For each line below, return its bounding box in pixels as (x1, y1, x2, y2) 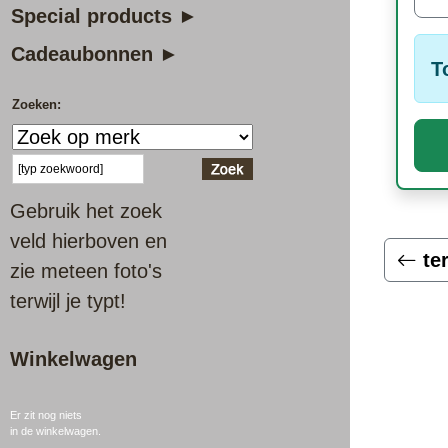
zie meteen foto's (10, 260, 162, 282)
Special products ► (11, 5, 198, 27)
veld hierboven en (10, 230, 167, 252)
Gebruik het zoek (10, 200, 162, 222)
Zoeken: (12, 97, 61, 112)
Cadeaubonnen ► (11, 43, 179, 65)
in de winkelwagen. (10, 425, 101, 437)
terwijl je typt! (10, 290, 126, 312)
